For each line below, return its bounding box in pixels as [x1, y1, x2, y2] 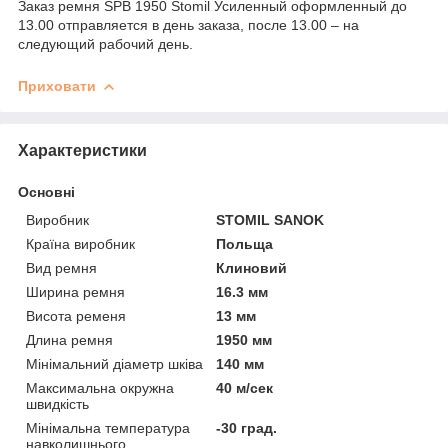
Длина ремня [26, 332, 113, 349]
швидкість [26, 396, 89, 413]
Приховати [18, 78, 96, 95]
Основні [18, 184, 75, 201]
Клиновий [216, 260, 288, 277]
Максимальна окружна [26, 380, 174, 397]
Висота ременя [26, 308, 126, 325]
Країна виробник [26, 236, 135, 253]
